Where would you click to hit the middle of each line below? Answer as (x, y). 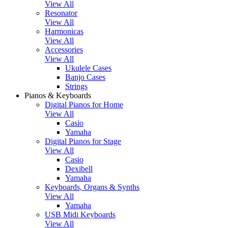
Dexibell (79, 168)
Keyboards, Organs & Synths (92, 187)
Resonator (61, 13)
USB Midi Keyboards (80, 214)
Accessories (64, 49)
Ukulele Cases (88, 68)
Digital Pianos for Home (84, 104)
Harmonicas (64, 31)
